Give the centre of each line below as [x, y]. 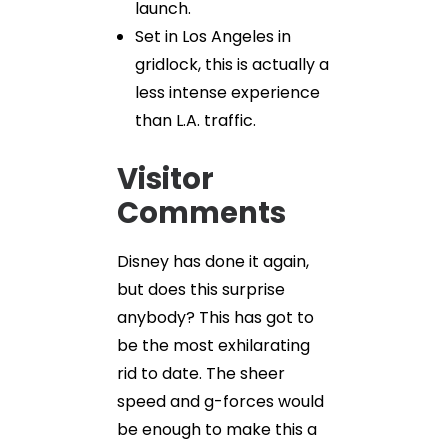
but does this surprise [201, 289]
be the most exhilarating [213, 345]
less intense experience [227, 92]
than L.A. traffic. [195, 120]
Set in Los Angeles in [213, 36]
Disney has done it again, [213, 261]
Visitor [165, 179]
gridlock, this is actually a [232, 64]
